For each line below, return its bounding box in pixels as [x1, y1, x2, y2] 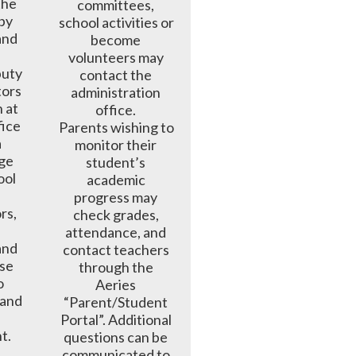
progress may [74, 188, 158, 206]
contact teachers [62, 240, 169, 258]
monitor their [75, 135, 157, 153]
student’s [86, 153, 146, 171]
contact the [79, 65, 153, 83]
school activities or [59, 13, 175, 31]
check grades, [72, 205, 159, 223]
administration [71, 83, 161, 101]
